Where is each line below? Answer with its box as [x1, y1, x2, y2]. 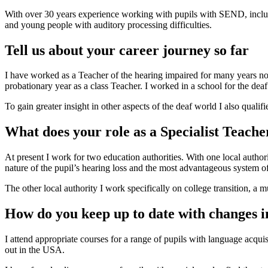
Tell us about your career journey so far [5, 42, 249, 58]
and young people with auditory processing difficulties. [5, 19, 212, 30]
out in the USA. [5, 245, 67, 255]
